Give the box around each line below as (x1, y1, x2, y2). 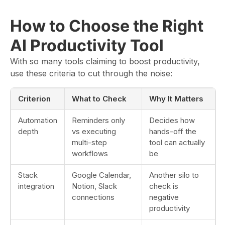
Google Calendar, (72, 170, 131, 180)
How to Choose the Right (10, 16, 203, 36)
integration (18, 181, 54, 191)
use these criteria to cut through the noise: (10, 68, 172, 78)
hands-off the (149, 127, 196, 136)
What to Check (72, 94, 127, 103)
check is (149, 181, 178, 191)
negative (149, 192, 179, 202)
